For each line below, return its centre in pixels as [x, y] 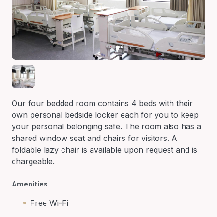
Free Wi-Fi [49, 203]
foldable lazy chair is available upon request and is [104, 149]
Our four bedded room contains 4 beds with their [102, 103]
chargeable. [33, 161]
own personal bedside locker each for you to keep [105, 115]
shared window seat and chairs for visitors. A [94, 138]
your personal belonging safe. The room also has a [106, 126]
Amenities [30, 184]
